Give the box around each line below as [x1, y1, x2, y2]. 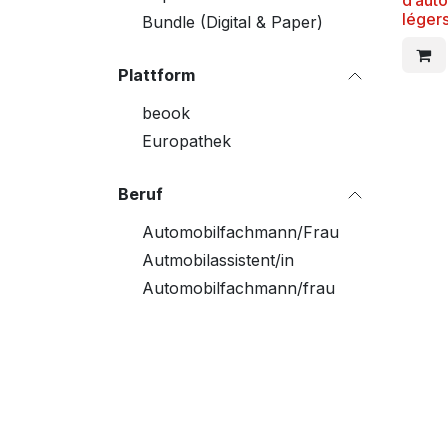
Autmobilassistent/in [142, 250, 294, 270]
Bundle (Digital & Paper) [142, 12, 323, 32]
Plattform [118, 65, 195, 85]
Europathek [142, 131, 231, 151]
